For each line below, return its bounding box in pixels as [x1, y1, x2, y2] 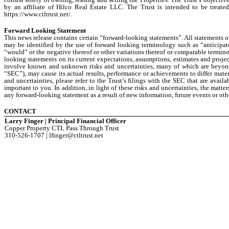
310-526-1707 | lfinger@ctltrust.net [5, 131, 104, 139]
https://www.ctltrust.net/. [4, 10, 72, 18]
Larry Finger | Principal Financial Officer [5, 117, 127, 125]
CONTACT [4, 107, 36, 115]
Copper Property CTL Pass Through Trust [5, 124, 120, 132]
